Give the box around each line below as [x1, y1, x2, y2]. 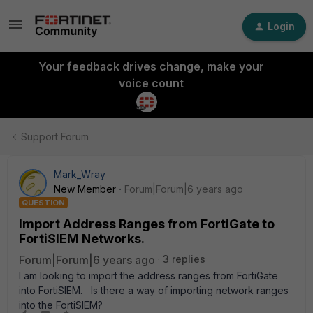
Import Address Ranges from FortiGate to [19, 217, 275, 231]
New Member [54, 183, 116, 195]
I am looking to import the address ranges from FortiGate [19, 270, 278, 282]
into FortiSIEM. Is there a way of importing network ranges [19, 284, 289, 296]
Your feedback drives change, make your [38, 59, 264, 73]
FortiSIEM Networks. [19, 231, 145, 246]
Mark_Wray [54, 168, 105, 180]
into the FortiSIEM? [19, 299, 103, 311]
